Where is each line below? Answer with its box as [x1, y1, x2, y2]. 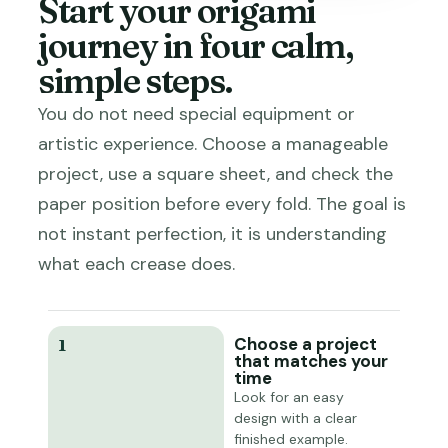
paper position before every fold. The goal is [38, 192, 406, 216]
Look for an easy [234, 388, 344, 406]
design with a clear [234, 409, 357, 427]
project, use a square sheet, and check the [38, 162, 393, 186]
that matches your [234, 350, 388, 372]
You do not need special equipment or [38, 102, 355, 126]
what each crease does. [38, 252, 235, 276]
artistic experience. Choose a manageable [38, 132, 388, 156]
